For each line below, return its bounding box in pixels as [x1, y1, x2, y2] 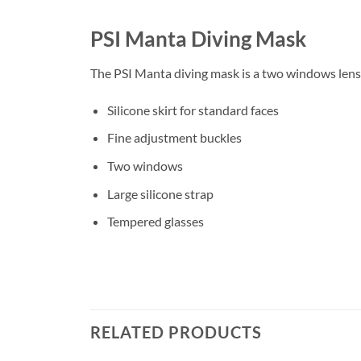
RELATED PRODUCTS [90, 322, 262, 342]
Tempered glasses [106, 214, 204, 230]
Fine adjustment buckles [106, 130, 242, 146]
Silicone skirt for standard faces [106, 102, 279, 118]
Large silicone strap [106, 185, 214, 201]
